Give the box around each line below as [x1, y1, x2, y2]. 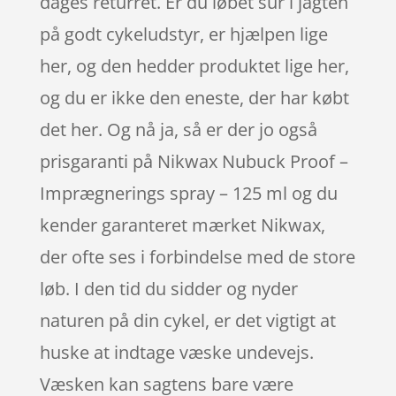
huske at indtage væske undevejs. [39, 339, 314, 364]
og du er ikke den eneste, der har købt [39, 85, 349, 110]
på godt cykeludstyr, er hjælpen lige [39, 21, 328, 46]
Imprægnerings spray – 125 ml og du [39, 180, 338, 205]
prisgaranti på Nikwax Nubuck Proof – [39, 148, 348, 173]
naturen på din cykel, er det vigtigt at [39, 308, 336, 332]
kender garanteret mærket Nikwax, [39, 212, 325, 237]
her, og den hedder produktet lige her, [39, 53, 349, 78]
